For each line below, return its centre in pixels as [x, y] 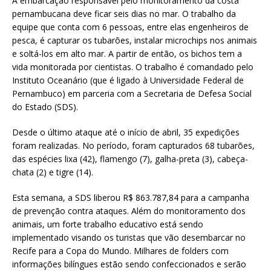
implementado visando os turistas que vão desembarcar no [129, 237]
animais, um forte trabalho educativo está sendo [108, 224]
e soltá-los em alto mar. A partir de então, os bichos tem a [127, 54]
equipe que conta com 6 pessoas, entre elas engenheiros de [130, 27]
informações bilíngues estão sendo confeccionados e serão [129, 264]
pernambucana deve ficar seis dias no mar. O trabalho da [124, 14]
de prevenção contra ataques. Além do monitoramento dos [129, 211]
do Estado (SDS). [45, 107]
